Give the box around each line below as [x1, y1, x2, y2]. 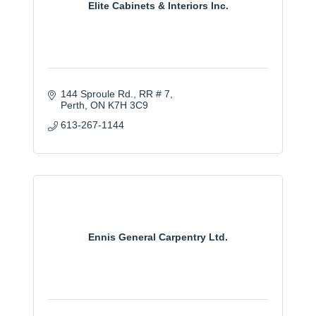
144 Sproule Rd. [60, 87, 133, 99]
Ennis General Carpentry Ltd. [88, 231, 228, 243]
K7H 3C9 [107, 99, 148, 111]
